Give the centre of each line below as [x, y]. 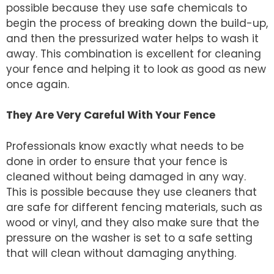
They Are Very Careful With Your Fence [111, 115]
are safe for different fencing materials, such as [134, 207]
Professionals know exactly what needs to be [125, 146]
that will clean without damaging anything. [121, 253]
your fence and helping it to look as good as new [136, 69]
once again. [38, 84]
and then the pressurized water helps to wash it [132, 38]
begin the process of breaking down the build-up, [137, 23]
